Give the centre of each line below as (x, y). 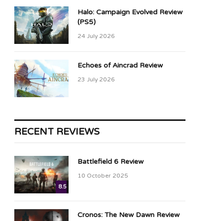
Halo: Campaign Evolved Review (130, 12)
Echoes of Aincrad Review (120, 66)
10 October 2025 (103, 176)
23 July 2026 (96, 80)
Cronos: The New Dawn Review (129, 215)
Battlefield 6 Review (110, 162)
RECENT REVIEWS (57, 132)
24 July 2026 (96, 36)
